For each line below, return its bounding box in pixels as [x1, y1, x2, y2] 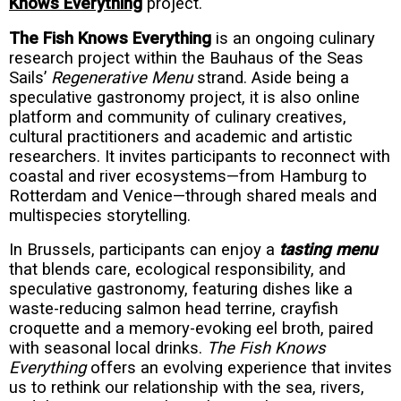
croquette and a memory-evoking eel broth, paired [9, 319, 373, 339]
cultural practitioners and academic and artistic [9, 126, 353, 147]
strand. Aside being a [192, 67, 349, 88]
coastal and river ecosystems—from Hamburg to [9, 166, 367, 186]
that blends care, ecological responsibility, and [9, 260, 346, 280]
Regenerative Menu [51, 67, 192, 88]
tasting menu [279, 240, 377, 260]
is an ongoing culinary [211, 28, 375, 48]
